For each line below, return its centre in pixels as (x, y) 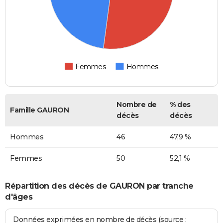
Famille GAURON (39, 110)
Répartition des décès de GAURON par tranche (99, 186)
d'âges (19, 197)
